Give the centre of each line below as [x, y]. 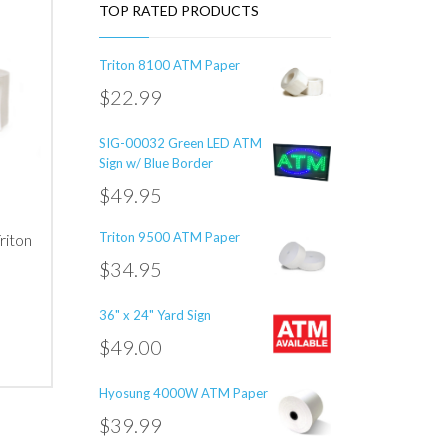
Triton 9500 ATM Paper [169, 237]
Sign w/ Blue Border [155, 163]
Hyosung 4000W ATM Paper [183, 393]
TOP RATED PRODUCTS [178, 10]
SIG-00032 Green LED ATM [180, 143]
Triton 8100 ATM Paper [169, 65]
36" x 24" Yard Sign [154, 315]
